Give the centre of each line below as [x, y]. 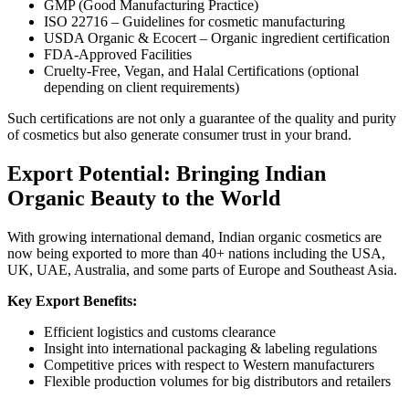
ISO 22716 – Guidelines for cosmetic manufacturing [194, 22]
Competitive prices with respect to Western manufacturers [209, 364]
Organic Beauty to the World [144, 198]
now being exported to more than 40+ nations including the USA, [196, 253]
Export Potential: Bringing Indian [167, 173]
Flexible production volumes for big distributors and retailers [217, 381]
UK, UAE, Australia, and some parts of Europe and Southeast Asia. [202, 269]
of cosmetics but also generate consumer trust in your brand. [179, 135]
